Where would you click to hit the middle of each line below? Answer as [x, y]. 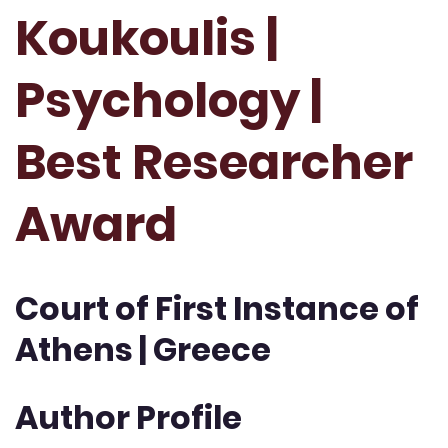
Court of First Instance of [217, 309]
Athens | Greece [143, 350]
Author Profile [128, 417]
